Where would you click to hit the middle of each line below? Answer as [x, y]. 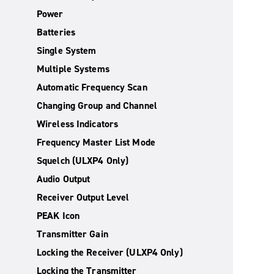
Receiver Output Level [83, 197]
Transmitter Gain [72, 234]
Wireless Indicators [78, 124]
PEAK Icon [58, 216]
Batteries [56, 32]
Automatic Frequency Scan [92, 87]
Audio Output [64, 179]
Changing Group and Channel [97, 106]
